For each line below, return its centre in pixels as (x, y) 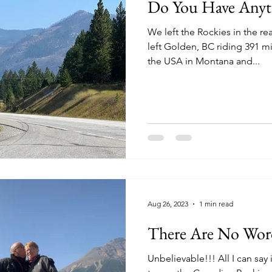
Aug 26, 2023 (168, 204)
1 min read (216, 204)
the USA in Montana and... (204, 61)
